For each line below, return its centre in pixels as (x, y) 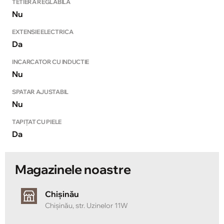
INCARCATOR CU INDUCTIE (50, 62)
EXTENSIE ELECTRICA (43, 32)
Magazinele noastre (73, 169)
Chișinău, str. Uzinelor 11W (86, 206)
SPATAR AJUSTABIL (40, 92)
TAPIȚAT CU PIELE (37, 122)
